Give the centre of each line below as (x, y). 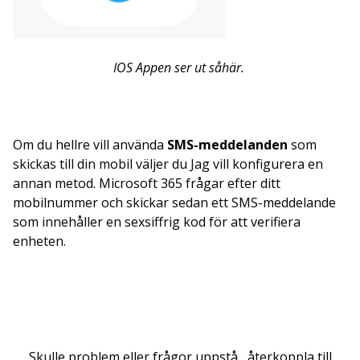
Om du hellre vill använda (90, 144)
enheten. (39, 241)
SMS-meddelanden (227, 144)
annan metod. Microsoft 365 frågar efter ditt (147, 183)
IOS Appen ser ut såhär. (178, 67)
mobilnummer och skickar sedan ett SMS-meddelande (174, 202)
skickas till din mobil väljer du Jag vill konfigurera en (168, 164)
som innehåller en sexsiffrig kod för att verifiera (157, 221)
